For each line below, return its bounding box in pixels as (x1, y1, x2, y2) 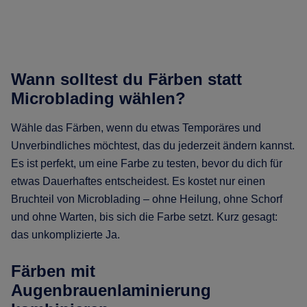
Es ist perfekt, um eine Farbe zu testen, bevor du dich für (11, 158, 282, 170)
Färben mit (11, 262, 95, 281)
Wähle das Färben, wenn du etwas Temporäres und (11, 122, 261, 134)
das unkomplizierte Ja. (11, 229, 120, 241)
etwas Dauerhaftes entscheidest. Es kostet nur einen (11, 175, 265, 188)
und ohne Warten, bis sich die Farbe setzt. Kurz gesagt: (11, 211, 278, 223)
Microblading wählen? (11, 89, 186, 108)
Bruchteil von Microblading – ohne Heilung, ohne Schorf (11, 193, 282, 206)
